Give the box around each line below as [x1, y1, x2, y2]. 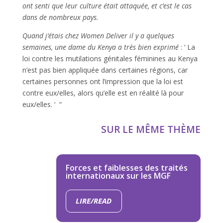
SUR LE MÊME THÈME [101, 122, 201, 136]
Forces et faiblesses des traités [65, 162, 188, 173]
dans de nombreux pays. [22, 12, 99, 22]
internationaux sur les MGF [65, 170, 171, 181]
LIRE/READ [76, 196, 112, 206]
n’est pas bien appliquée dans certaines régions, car [22, 65, 188, 75]
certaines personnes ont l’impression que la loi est [22, 76, 183, 86]
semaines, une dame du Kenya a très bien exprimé [22, 42, 181, 52]
